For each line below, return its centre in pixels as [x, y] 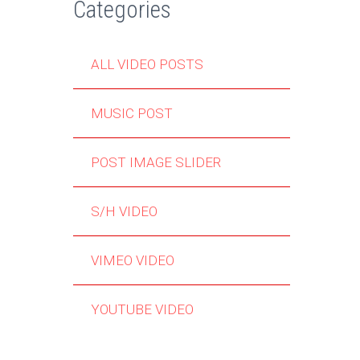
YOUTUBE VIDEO [143, 310]
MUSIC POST [132, 114]
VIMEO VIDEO [133, 261]
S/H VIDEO [125, 212]
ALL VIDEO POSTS [147, 65]
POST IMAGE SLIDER [156, 163]
